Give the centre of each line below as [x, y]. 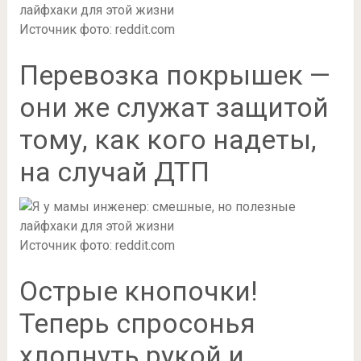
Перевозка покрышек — [174, 75]
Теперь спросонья [137, 323]
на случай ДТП [114, 171]
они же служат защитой [174, 107]
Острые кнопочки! [138, 290]
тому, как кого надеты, [168, 139]
